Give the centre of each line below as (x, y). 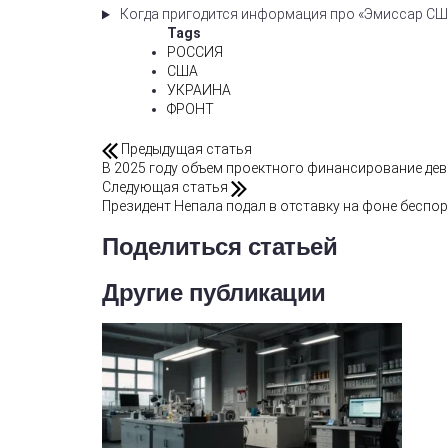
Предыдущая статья (186, 149)
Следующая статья (165, 187)
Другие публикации (214, 293)
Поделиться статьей (220, 247)
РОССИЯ (195, 52)
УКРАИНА (199, 90)
